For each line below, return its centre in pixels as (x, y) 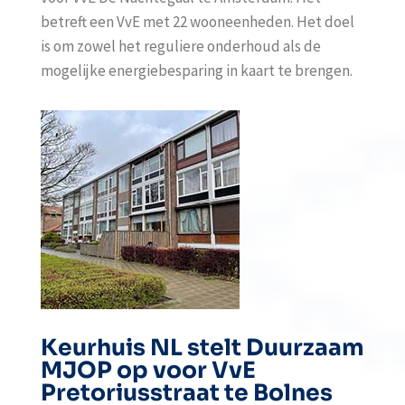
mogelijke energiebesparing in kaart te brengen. (196, 71)
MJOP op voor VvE (148, 370)
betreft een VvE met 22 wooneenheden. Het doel (197, 22)
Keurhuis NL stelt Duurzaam (202, 348)
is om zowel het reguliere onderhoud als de (180, 46)
